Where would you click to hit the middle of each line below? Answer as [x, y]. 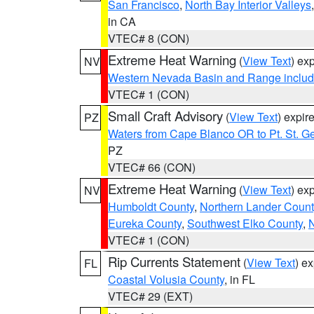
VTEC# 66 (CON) [152, 167]
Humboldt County [151, 206]
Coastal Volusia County [166, 279]
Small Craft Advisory [165, 116]
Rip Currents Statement [174, 261]
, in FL [240, 279]
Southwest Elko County [245, 223]
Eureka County [145, 223]
